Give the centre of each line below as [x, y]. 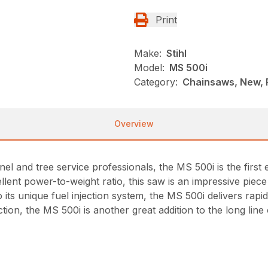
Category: [156, 82]
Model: [149, 67]
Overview [134, 123]
